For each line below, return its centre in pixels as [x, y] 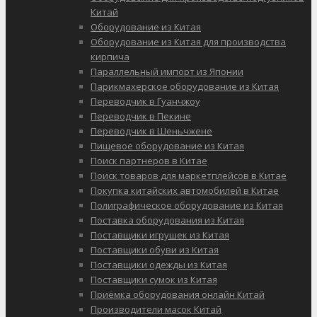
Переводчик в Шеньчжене [151, 131]
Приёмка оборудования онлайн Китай [178, 295]
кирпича [110, 57]
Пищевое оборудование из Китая [167, 146]
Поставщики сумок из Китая [154, 280]
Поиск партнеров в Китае [149, 161]
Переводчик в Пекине [141, 116]
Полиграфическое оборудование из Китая [187, 206]
